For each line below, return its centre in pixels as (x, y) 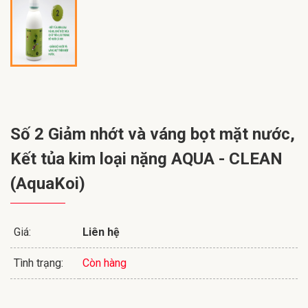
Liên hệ (101, 232)
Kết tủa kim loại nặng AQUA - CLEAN (146, 159)
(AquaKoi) (48, 184)
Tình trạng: (38, 263)
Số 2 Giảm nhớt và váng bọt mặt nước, (153, 134)
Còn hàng (104, 263)
